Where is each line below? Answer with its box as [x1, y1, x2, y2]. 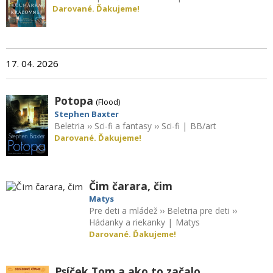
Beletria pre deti [167, 204, 230, 216]
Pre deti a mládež [89, 204, 157, 216]
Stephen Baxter [54, 108, 119, 119]
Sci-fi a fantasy [94, 119, 152, 132]
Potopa [54, 93, 94, 108]
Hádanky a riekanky [89, 216, 165, 228]
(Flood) [96, 96, 121, 107]
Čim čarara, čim [89, 178, 172, 193]
